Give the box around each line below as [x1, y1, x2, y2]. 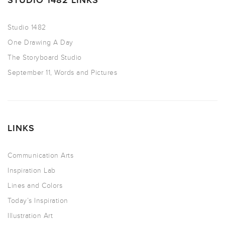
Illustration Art [8, 211, 53, 220]
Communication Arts [8, 151, 73, 160]
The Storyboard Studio [8, 53, 82, 62]
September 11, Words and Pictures [8, 68, 117, 77]
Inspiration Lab [8, 166, 56, 175]
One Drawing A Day [8, 38, 73, 47]
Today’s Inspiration [8, 196, 68, 205]
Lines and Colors [8, 181, 62, 190]
